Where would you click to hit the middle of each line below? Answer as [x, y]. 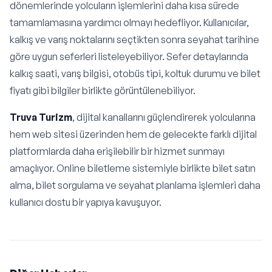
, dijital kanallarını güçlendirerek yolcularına [164, 117]
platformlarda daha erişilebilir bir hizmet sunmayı [117, 151]
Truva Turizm [41, 117]
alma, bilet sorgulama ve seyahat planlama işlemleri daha [135, 185]
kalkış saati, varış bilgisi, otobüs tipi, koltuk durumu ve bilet [135, 74]
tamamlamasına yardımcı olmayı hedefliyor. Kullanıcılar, [129, 23]
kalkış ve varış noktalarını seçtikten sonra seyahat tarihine [134, 40]
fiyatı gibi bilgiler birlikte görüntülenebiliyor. [103, 91]
